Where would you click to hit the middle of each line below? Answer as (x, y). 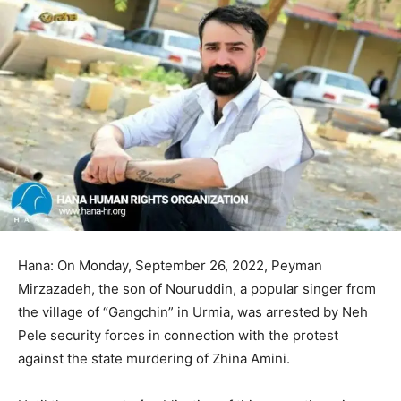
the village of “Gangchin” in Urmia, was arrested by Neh (193, 311)
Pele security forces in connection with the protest (178, 335)
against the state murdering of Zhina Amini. (154, 358)
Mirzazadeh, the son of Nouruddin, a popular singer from (197, 288)
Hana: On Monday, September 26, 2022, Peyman (170, 265)
